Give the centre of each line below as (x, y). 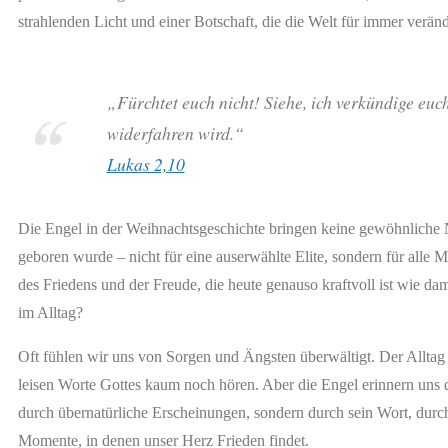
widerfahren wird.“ (175, 132)
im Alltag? (51, 312)
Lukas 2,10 (145, 163)
